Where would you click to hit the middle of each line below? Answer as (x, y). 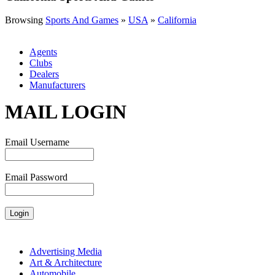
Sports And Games (82, 20)
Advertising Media (66, 251)
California (177, 20)
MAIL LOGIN (66, 112)
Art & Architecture (66, 262)
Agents (43, 52)
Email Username (37, 142)
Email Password (36, 177)
